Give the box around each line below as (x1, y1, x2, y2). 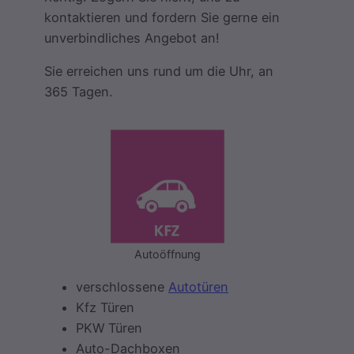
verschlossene (76, 278, 168, 295)
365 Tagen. (44, 83, 112, 100)
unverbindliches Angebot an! (44, 29, 220, 46)
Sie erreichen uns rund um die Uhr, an (44, 62, 273, 79)
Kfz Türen (76, 299, 134, 315)
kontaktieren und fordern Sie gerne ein (44, 9, 280, 25)
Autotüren (168, 278, 228, 295)
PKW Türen (76, 319, 142, 336)
